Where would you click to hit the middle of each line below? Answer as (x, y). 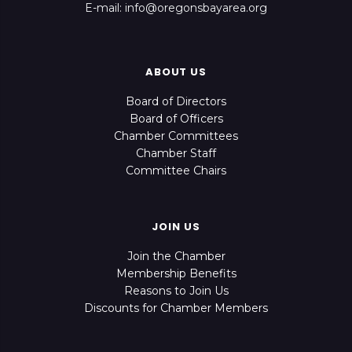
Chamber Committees (176, 136)
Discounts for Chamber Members (176, 308)
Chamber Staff (176, 153)
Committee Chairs (176, 170)
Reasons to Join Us (176, 290)
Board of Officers (176, 118)
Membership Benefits (176, 273)
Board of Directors (176, 101)
